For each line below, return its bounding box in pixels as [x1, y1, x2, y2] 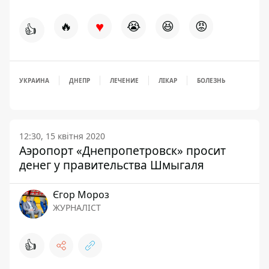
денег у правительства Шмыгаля [19, 157, 204, 174]
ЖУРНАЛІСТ [53, 202, 101, 214]
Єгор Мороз [53, 188, 109, 202]
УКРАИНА [19, 76, 49, 85]
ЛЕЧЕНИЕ [110, 76, 139, 85]
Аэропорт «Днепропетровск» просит [19, 142, 226, 159]
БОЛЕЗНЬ [197, 76, 225, 85]
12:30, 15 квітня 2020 [19, 130, 105, 142]
